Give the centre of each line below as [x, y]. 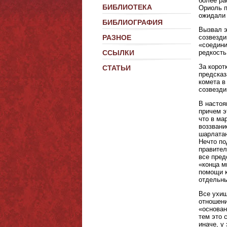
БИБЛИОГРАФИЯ [133, 22]
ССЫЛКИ [118, 53]
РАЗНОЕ [117, 37]
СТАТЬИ [117, 68]
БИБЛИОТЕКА [127, 7]
